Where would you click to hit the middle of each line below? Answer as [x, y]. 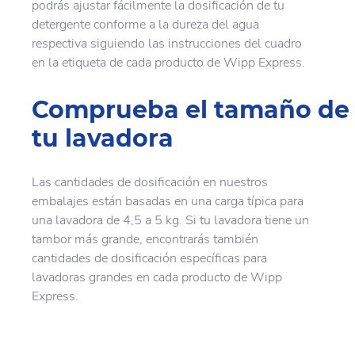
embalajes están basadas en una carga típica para [168, 201]
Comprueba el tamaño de [191, 109]
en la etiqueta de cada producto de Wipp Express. [168, 62]
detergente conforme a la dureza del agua [145, 24]
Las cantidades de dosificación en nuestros [150, 182]
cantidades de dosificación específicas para [149, 258]
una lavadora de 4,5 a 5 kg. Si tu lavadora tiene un [170, 220]
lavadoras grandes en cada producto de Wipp [157, 277]
